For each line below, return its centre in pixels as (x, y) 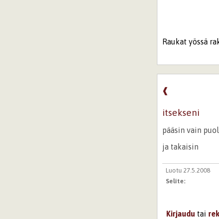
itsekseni (181, 112)
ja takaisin (181, 146)
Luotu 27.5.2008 (188, 171)
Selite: (176, 181)
